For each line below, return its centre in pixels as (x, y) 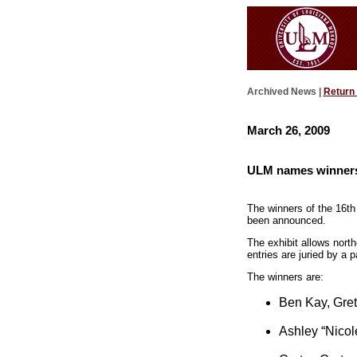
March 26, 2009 (288, 130)
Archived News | (285, 92)
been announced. (286, 221)
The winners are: (285, 277)
